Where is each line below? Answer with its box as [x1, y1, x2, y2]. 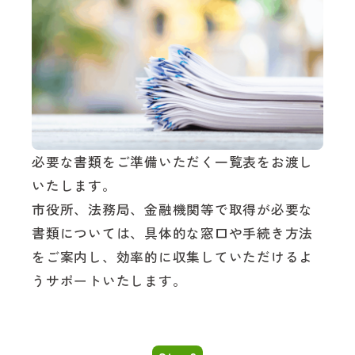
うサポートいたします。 [32, 270, 187, 290]
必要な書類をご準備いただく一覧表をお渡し [32, 151, 313, 171]
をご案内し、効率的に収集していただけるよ [32, 246, 313, 266]
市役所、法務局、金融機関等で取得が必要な [32, 199, 313, 219]
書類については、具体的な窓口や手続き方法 [32, 223, 313, 242]
